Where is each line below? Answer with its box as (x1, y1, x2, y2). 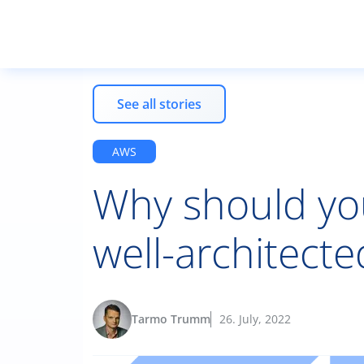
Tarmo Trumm (132, 311, 210, 327)
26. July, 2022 (219, 311, 291, 327)
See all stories (117, 95, 201, 113)
